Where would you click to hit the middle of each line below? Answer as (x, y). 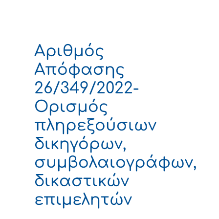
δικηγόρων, (80, 144)
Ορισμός (71, 107)
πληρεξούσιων (95, 125)
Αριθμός (69, 51)
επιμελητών (83, 199)
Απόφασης (79, 69)
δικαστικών (82, 181)
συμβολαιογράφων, (115, 162)
